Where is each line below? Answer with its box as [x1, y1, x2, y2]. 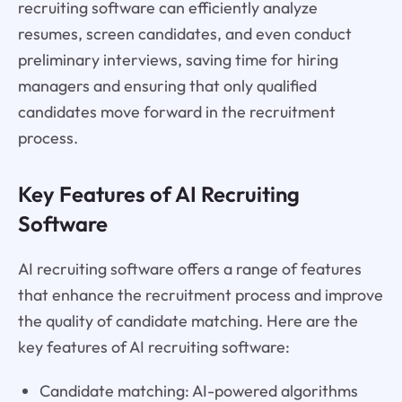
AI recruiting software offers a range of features [17, 258, 362, 280]
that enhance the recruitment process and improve [17, 284, 383, 306]
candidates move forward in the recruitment [17, 100, 336, 122]
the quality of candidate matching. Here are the [17, 310, 358, 332]
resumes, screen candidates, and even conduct [17, 22, 352, 44]
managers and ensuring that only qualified [17, 74, 317, 96]
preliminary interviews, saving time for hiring [17, 48, 338, 70]
